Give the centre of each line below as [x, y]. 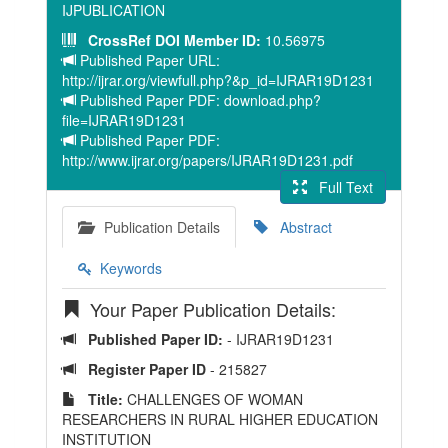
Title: [99, 399]
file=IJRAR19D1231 [124, 120]
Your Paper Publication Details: [208, 309]
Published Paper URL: [148, 60]
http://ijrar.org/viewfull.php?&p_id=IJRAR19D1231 [218, 80]
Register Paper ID [149, 369]
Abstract [300, 227]
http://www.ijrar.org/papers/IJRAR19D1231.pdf [207, 160]
